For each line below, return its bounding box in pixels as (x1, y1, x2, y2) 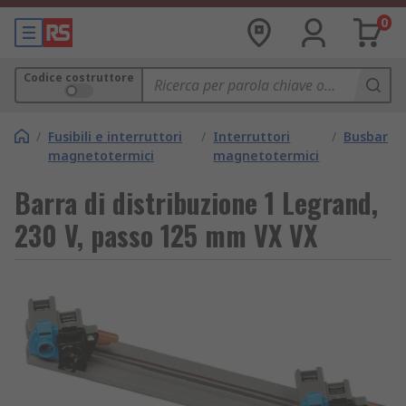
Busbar (343, 128, 388, 145)
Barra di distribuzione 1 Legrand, (14, 182, 378, 223)
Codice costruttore (24, 70, 134, 85)
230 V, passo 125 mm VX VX (14, 215, 317, 256)
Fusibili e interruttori (48, 128, 182, 145)
